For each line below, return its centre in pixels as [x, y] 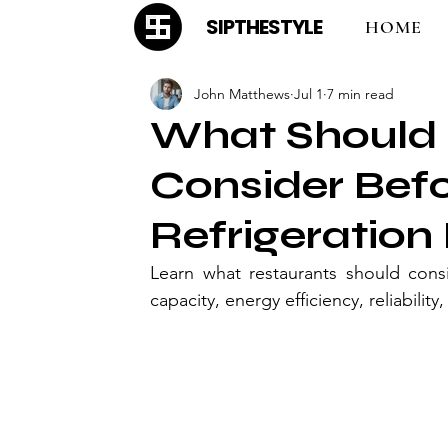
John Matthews [242, 93]
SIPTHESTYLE [263, 27]
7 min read [360, 93]
